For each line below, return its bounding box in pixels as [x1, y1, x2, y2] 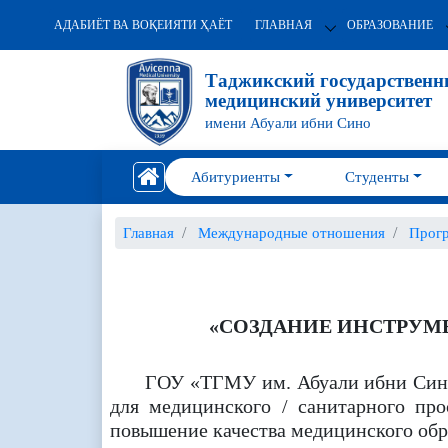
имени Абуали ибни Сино [205, 113, 372, 131]
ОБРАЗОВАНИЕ [346, 17, 433, 32]
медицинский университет [205, 89, 433, 111]
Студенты [344, 169, 409, 185]
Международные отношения [198, 225, 385, 241]
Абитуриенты [190, 169, 280, 185]
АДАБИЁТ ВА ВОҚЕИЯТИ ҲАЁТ [53, 17, 232, 32]
